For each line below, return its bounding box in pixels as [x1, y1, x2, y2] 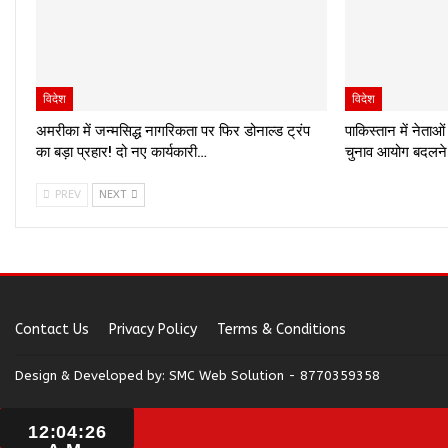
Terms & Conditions [217, 320, 346, 338]
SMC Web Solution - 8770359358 [169, 367, 380, 383]
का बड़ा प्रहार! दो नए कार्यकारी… [36, 142, 207, 161]
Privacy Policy [109, 320, 197, 338]
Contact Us [15, 320, 89, 338]
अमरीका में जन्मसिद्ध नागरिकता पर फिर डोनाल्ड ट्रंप [36, 121, 310, 140]
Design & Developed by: [15, 367, 169, 383]
